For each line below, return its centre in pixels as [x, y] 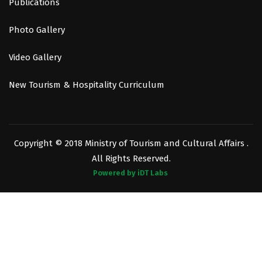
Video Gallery [35, 58]
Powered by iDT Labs [130, 173]
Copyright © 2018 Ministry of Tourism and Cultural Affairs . [131, 144]
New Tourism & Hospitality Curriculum [87, 85]
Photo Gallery [37, 30]
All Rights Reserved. [131, 159]
